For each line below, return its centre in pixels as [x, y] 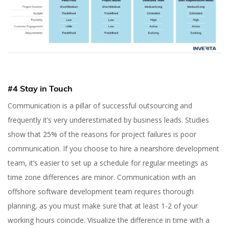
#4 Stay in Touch [40, 89]
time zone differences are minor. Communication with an [102, 177]
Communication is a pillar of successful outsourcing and [100, 106]
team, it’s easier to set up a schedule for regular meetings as [108, 163]
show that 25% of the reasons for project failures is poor [102, 134]
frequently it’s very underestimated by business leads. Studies [108, 120]
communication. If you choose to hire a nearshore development [113, 149]
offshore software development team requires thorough [101, 192]
